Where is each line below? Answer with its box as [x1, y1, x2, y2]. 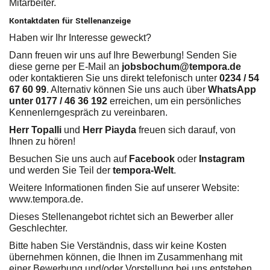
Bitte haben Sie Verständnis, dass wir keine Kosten [9, 240, 227, 251]
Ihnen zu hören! [9, 136, 75, 147]
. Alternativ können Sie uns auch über [46, 84, 208, 95]
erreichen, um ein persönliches [107, 96, 241, 107]
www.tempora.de [9, 194, 81, 205]
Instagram [199, 154, 245, 165]
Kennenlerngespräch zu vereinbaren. [9, 107, 168, 118]
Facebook [129, 154, 175, 165]
